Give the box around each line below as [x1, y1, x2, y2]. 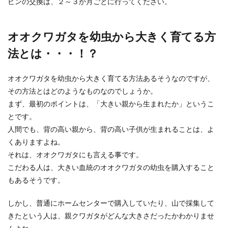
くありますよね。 [8, 137, 65, 146]
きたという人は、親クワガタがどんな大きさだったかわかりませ [8, 211, 214, 220]
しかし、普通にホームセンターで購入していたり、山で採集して [8, 198, 214, 207]
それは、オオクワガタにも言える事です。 [8, 150, 143, 159]
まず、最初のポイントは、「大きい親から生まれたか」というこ [8, 99, 214, 108]
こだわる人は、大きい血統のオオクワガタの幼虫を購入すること [8, 163, 214, 172]
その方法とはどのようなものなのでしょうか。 [8, 87, 157, 95]
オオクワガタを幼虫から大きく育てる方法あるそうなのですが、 [8, 74, 214, 82]
